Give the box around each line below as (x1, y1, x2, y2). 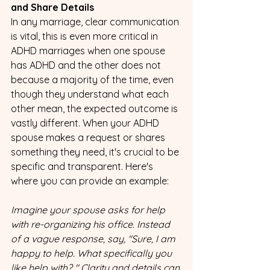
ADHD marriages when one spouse (11, 44, 168, 57)
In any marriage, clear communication (11, 15, 181, 28)
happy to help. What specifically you (11, 246, 174, 259)
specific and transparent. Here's (11, 160, 155, 172)
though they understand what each (11, 87, 171, 100)
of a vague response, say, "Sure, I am (11, 232, 178, 245)
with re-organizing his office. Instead (11, 218, 172, 230)
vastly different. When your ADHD (11, 116, 162, 129)
